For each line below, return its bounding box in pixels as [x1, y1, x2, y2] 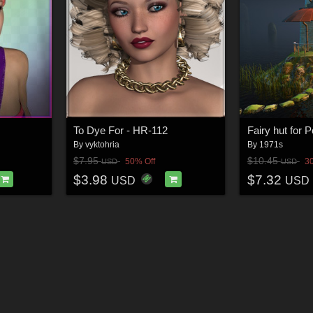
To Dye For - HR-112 [73, 124, 168, 136]
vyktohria [85, 139, 119, 150]
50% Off [125, 156, 155, 167]
